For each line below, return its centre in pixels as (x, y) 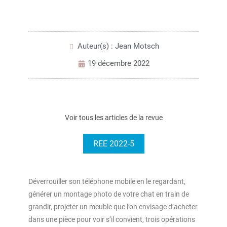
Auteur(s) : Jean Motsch (118, 46)
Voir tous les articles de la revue (113, 118)
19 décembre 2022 (118, 63)
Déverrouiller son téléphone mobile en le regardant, (107, 181)
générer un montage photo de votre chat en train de (109, 194)
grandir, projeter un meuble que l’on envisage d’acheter (113, 207)
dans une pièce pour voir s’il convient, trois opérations (112, 219)
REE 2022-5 (113, 144)
